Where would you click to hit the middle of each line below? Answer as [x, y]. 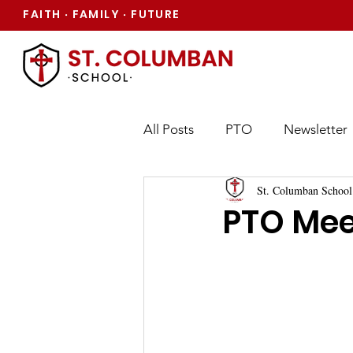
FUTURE [154, 14]
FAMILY [96, 14]
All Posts [169, 129]
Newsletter [316, 129]
